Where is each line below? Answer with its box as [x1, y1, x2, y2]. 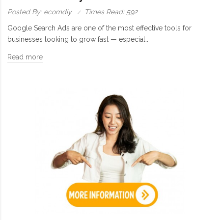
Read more [7, 53, 43, 61]
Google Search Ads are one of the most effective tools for [7, 24, 192, 32]
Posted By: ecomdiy [7, 7, 72, 16]
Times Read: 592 [84, 7, 137, 16]
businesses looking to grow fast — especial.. [7, 35, 148, 43]
